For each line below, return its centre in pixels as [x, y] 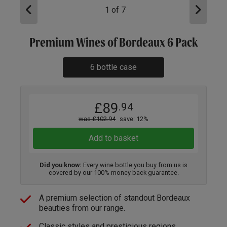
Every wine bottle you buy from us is [135, 165]
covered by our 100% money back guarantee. [113, 172]
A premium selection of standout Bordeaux [115, 198]
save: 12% [134, 119]
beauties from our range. [82, 208]
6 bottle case [113, 67]
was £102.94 [97, 119]
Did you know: [61, 165]
